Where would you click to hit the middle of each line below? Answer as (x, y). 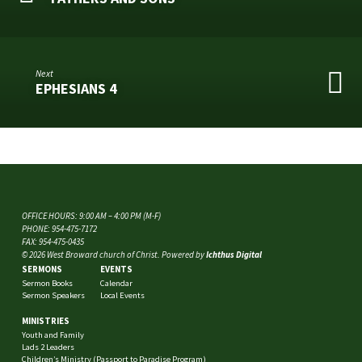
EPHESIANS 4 (76, 89)
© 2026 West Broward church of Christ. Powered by (114, 254)
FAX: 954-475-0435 (53, 241)
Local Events (122, 295)
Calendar (116, 283)
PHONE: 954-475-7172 (59, 228)
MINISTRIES (46, 321)
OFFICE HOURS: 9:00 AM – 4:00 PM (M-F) (91, 215)
